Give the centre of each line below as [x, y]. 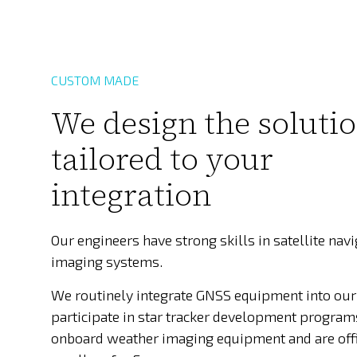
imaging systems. [107, 262]
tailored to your [162, 160]
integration [131, 196]
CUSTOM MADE [95, 80]
